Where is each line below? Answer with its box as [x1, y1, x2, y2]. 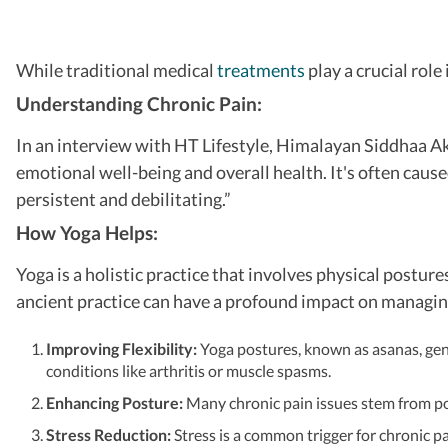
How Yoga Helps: [16, 220, 158, 244]
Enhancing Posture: [46, 392, 186, 412]
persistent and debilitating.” [16, 187, 231, 210]
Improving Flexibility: [46, 338, 197, 358]
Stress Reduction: [46, 424, 174, 444]
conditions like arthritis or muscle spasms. [46, 360, 331, 380]
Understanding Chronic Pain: [16, 91, 262, 115]
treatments [217, 58, 305, 81]
